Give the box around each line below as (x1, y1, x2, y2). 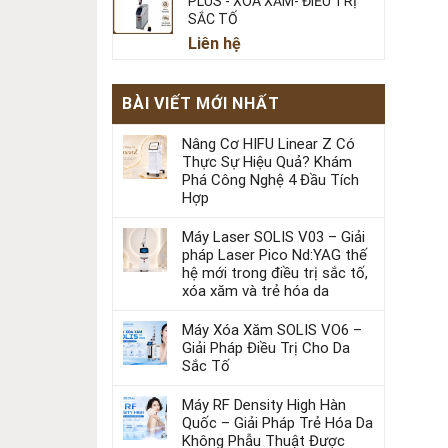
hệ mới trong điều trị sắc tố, (182, 264, 368, 282)
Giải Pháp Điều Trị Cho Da (182, 339, 350, 357)
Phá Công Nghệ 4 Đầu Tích (182, 171, 359, 189)
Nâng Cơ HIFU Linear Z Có (182, 135, 355, 153)
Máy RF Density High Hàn (182, 396, 346, 414)
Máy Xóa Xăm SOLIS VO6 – (182, 321, 362, 339)
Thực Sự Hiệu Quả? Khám (182, 153, 352, 171)
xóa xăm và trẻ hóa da (182, 282, 329, 300)
